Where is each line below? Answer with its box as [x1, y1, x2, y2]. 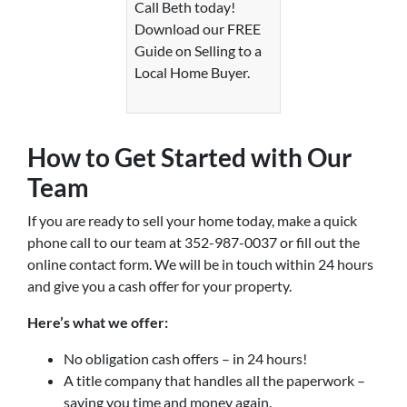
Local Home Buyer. [134, 63, 272, 81]
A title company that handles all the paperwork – [64, 371, 365, 389]
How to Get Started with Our [27, 141, 352, 173]
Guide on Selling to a [134, 41, 262, 59]
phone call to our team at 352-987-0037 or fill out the [27, 233, 360, 251]
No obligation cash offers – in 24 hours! [64, 349, 307, 367]
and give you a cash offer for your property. [27, 276, 292, 294]
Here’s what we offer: [27, 313, 168, 331]
